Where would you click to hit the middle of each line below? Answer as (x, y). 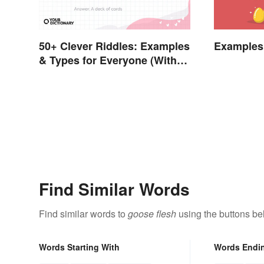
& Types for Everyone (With (108, 60)
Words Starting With (79, 247)
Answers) (63, 74)
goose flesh (152, 213)
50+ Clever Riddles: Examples (114, 46)
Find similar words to (83, 213)
